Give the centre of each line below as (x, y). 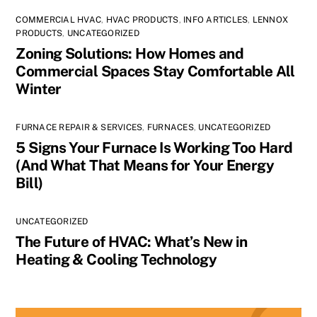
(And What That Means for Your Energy (145, 166)
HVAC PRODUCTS (142, 20)
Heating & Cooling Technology (116, 260)
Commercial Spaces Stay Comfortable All (155, 71)
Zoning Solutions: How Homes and (130, 54)
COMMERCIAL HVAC (59, 20)
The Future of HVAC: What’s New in (132, 242)
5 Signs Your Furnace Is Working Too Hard (154, 148)
